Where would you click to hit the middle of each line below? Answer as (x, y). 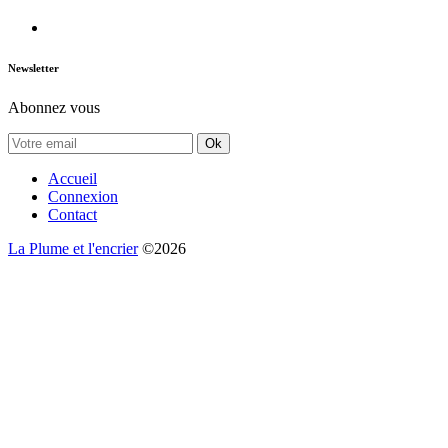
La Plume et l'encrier (73, 249)
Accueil (72, 179)
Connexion (83, 197)
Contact (72, 215)
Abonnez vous (54, 108)
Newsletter (33, 68)
